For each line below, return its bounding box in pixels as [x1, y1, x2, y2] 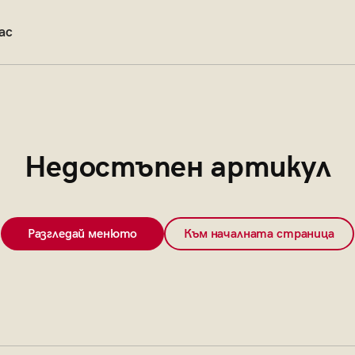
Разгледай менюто [27, 226, 138, 242]
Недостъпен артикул [24, 150, 331, 185]
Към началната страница [184, 226, 334, 242]
